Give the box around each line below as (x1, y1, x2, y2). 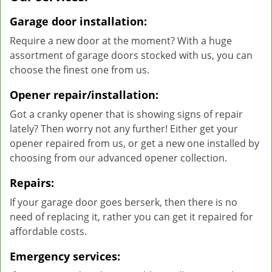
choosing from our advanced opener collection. (10, 151, 227, 165)
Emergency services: (10, 249, 120, 263)
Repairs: (10, 175, 54, 190)
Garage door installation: (10, 14, 147, 29)
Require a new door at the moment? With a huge (10, 34, 232, 47)
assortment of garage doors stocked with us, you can (10, 49, 253, 62)
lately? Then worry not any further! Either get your (10, 122, 238, 135)
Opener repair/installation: (10, 87, 158, 102)
